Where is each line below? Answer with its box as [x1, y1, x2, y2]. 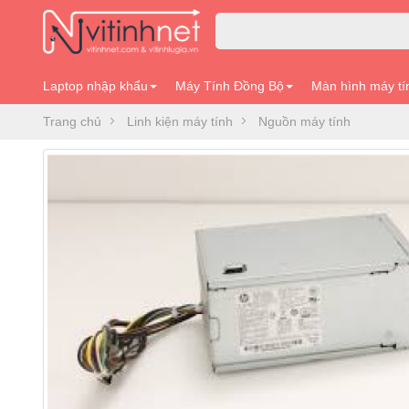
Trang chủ [43, 114, 101, 129]
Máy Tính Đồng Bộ [175, 79, 284, 93]
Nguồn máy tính [258, 114, 351, 129]
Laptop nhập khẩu [43, 79, 148, 93]
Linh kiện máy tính [127, 114, 233, 129]
